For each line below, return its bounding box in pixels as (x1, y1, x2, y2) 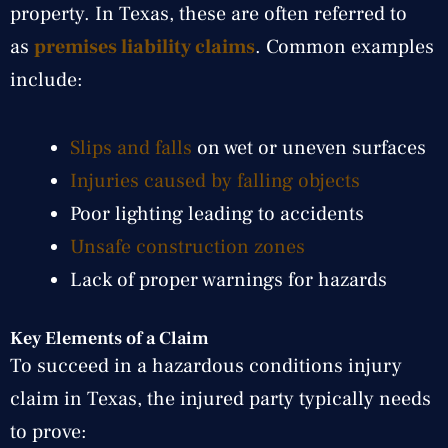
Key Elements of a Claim (10, 326, 209, 350)
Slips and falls (70, 134, 192, 161)
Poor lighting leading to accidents (70, 200, 364, 227)
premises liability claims (34, 33, 255, 60)
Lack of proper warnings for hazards (70, 266, 387, 293)
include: (10, 66, 83, 93)
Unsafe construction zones (70, 233, 305, 260)
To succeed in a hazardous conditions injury (10, 352, 402, 379)
